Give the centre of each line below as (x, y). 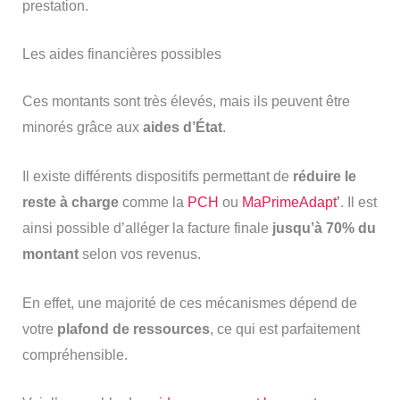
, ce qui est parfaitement (284, 329)
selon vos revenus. (139, 254)
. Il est (358, 202)
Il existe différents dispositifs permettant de (157, 176)
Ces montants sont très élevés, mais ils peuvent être (186, 102)
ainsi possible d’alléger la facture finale (147, 228)
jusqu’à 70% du (324, 228)
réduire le (324, 176)
